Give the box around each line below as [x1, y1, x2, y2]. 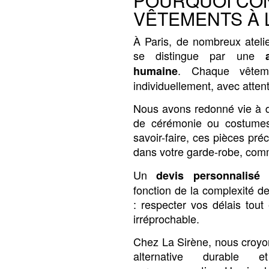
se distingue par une [133, 47, 265, 64]
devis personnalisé [156, 167, 260, 183]
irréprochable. [133, 210, 199, 226]
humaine [133, 63, 178, 79]
